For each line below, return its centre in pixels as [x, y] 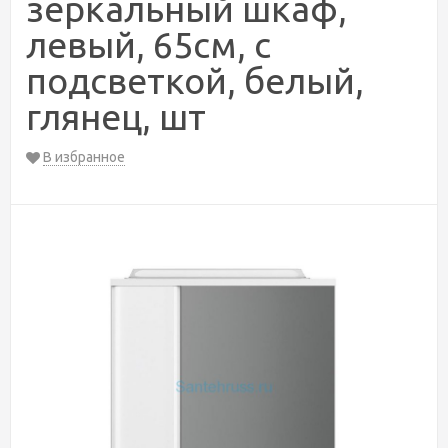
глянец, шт [116, 116]
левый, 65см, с [148, 44]
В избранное [84, 157]
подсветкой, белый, [195, 80]
